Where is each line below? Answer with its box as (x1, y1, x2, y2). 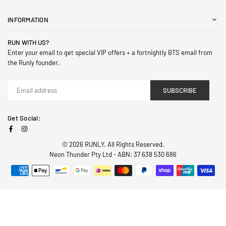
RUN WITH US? (8, 38, 49, 47)
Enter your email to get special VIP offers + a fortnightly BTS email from (8, 48, 212, 57)
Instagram (27, 124, 56, 132)
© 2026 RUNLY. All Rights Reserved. (62, 140, 164, 149)
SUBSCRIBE (163, 86, 197, 94)
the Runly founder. (8, 59, 60, 67)
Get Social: (8, 114, 41, 123)
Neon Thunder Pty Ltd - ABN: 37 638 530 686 (49, 150, 177, 159)
